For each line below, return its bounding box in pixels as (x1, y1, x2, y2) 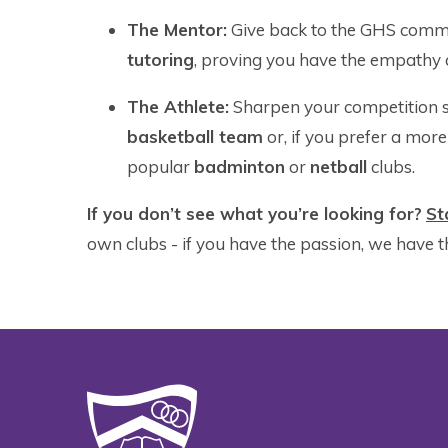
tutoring (127, 49, 194, 71)
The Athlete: (127, 96, 229, 118)
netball (310, 156, 367, 178)
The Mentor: (127, 19, 227, 41)
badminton (194, 156, 285, 178)
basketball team (127, 126, 263, 148)
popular (127, 156, 194, 178)
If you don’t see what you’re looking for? (87, 203, 422, 225)
